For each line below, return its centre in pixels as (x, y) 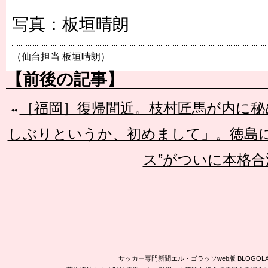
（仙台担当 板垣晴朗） (61, 56)
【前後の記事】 (65, 79)
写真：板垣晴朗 (71, 24)
